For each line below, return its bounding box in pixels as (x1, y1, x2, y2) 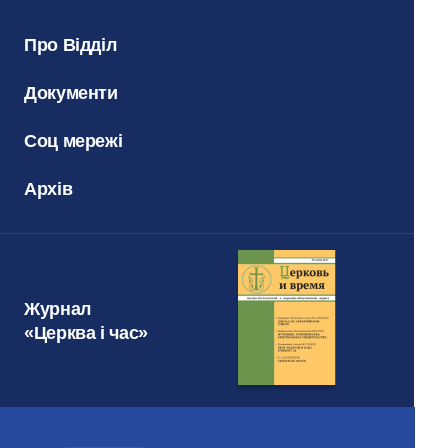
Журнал (24, 299, 91, 320)
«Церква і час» (24, 323, 148, 344)
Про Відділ (24, 34, 117, 55)
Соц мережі (24, 130, 123, 151)
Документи (24, 82, 118, 103)
